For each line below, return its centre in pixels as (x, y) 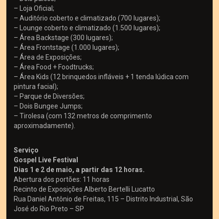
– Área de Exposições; (48, 57)
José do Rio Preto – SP (49, 209)
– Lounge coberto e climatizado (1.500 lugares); (87, 28)
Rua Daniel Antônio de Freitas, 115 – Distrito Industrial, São (104, 199)
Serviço (26, 150)
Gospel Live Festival (46, 160)
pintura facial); (36, 87)
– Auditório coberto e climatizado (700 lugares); (87, 18)
